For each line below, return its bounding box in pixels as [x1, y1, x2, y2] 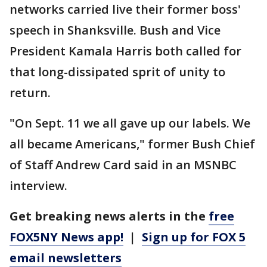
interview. [10, 178, 67, 194]
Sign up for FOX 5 [142, 229, 246, 246]
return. [10, 85, 51, 101]
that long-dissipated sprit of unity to [10, 64, 225, 80]
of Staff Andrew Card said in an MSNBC [10, 157, 237, 173]
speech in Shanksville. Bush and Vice [10, 22, 221, 39]
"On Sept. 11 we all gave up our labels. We [10, 115, 250, 132]
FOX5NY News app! [10, 229, 123, 246]
